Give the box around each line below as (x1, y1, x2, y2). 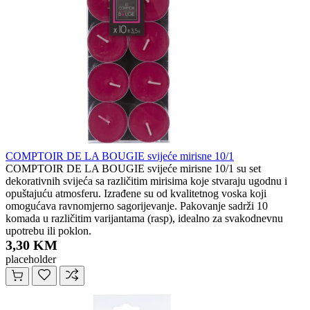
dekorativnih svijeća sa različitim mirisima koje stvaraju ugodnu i (6, 175, 287, 188)
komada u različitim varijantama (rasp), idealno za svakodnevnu (6, 212, 283, 225)
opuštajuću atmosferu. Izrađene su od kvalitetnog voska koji (6, 188, 266, 200)
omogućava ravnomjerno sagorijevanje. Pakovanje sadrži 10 (6, 200, 268, 212)
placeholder (6, 253, 56, 266)
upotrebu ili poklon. (6, 225, 91, 237)
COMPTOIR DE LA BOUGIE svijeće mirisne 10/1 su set (6, 163, 261, 175)
